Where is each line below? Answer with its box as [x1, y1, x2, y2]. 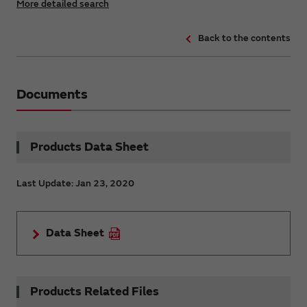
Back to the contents [198, 32, 291, 44]
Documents [16, 85, 88, 103]
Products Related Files [30, 283, 159, 299]
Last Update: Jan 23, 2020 [16, 177, 134, 189]
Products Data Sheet [30, 138, 149, 155]
